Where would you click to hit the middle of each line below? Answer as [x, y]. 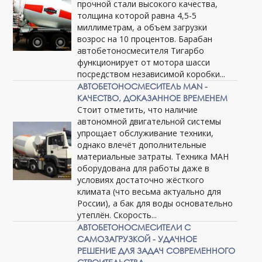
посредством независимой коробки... [151, 74]
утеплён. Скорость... [117, 215]
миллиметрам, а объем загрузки [142, 27]
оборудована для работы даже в [144, 168]
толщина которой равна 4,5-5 [137, 15]
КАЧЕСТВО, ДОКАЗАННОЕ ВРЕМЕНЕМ [153, 98]
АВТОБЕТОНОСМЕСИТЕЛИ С [134, 227]
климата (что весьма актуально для [149, 191]
